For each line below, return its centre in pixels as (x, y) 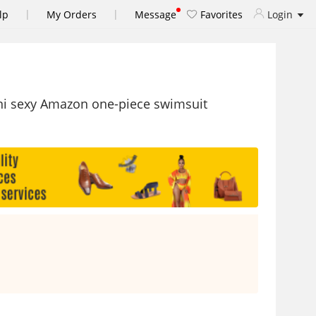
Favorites (220, 14)
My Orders (72, 14)
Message (156, 14)
